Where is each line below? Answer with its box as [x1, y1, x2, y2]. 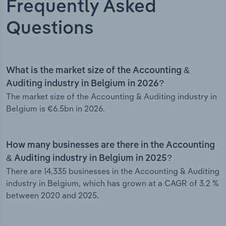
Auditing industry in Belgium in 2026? [6, 79, 164, 89]
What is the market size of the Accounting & [6, 66, 190, 76]
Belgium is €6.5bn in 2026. [6, 103, 105, 114]
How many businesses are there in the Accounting [6, 141, 215, 150]
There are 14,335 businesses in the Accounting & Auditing [6, 166, 219, 177]
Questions [6, 20, 94, 38]
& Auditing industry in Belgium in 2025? [6, 154, 172, 163]
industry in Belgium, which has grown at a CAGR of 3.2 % [6, 178, 219, 189]
